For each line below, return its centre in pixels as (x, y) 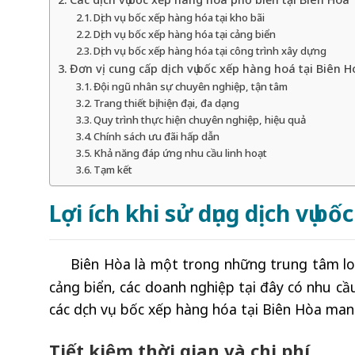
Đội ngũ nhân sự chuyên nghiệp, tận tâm (191, 86)
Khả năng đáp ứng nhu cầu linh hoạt (181, 153)
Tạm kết (113, 169)
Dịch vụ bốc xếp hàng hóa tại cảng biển (185, 34)
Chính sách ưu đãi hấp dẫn (157, 136)
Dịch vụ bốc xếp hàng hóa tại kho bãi (179, 17)
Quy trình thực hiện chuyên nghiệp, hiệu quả (200, 119)
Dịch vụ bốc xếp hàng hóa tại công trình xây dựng (210, 50)
